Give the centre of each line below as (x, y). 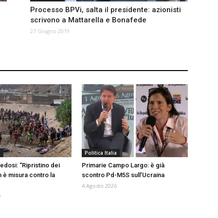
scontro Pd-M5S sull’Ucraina (123, 175)
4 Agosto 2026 (99, 186)
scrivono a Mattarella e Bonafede (88, 20)
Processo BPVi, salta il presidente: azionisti (106, 10)
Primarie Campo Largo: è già (123, 165)
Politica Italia (101, 153)
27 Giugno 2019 (50, 31)
